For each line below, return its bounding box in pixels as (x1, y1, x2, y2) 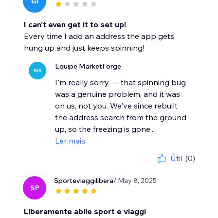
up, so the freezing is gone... (55, 124, 155, 134)
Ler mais (55, 136, 86, 146)
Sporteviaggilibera (54, 176, 114, 185)
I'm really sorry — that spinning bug (55, 77, 186, 88)
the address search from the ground (55, 112, 187, 123)
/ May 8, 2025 (113, 176, 157, 185)
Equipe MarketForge (55, 62, 122, 71)
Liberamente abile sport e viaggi (24, 206, 146, 217)
